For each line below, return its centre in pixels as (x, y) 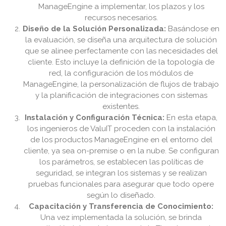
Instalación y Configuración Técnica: (95, 118)
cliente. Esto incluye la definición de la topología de (121, 62)
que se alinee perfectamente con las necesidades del (121, 51)
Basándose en (193, 29)
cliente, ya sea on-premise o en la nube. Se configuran (121, 151)
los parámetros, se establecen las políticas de (121, 162)
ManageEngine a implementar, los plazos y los (121, 7)
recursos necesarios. (121, 18)
